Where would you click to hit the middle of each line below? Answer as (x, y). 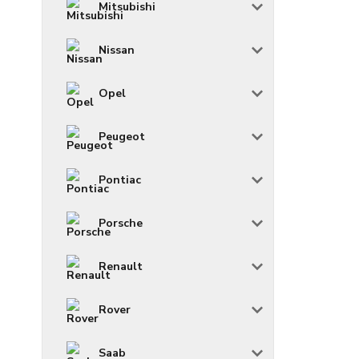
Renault (121, 267)
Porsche (121, 224)
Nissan (117, 50)
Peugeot (122, 137)
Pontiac (120, 180)
